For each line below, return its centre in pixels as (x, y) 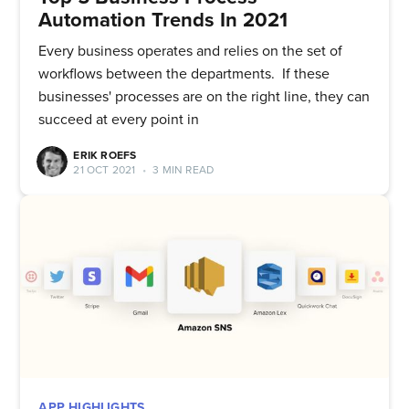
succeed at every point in (119, 119)
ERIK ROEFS (105, 155)
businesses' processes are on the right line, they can (204, 96)
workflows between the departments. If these (184, 73)
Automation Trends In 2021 (163, 20)
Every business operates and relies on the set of (191, 51)
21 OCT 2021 (105, 169)
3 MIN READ (182, 169)
